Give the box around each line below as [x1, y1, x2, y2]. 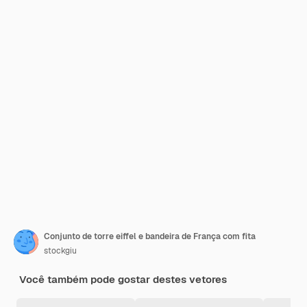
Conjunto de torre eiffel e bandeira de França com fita [44, 231, 256, 242]
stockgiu [44, 245, 77, 256]
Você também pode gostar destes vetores [19, 273, 227, 286]
